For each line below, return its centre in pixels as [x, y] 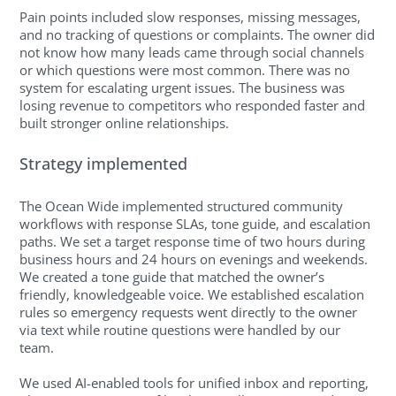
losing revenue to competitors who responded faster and [193, 105]
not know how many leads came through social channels [192, 52]
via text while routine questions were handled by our [180, 329]
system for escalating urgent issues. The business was [183, 87]
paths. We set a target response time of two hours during [193, 241]
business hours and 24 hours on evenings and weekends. [194, 259]
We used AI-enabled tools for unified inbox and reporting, [194, 382]
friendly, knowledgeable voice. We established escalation [192, 294]
